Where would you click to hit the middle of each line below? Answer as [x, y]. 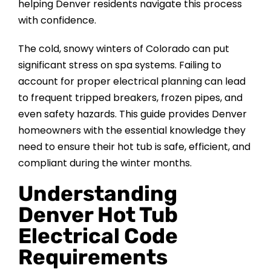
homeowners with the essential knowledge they [132, 131]
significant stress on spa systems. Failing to [119, 65]
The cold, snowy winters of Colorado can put [123, 49]
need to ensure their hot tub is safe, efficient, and [134, 147]
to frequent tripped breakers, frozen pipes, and [130, 98]
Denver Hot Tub [98, 215]
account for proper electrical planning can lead [132, 82]
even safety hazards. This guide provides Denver [132, 114]
